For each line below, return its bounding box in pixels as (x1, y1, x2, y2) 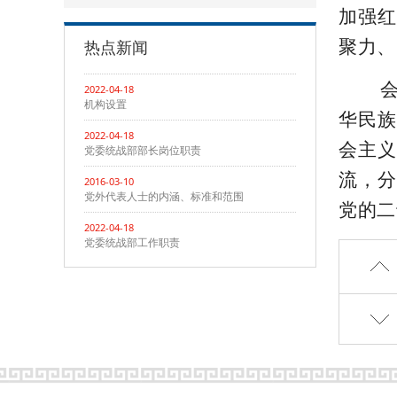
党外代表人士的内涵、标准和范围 (84, 189, 244, 204)
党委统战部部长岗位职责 (84, 143, 201, 158)
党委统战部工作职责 (84, 235, 180, 250)
